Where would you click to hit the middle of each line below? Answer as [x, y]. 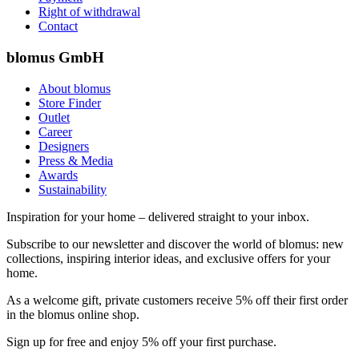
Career [55, 131]
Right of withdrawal [89, 12]
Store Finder [70, 103]
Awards [58, 175]
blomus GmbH [55, 57]
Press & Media [76, 160]
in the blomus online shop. [73, 314]
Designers [64, 146]
